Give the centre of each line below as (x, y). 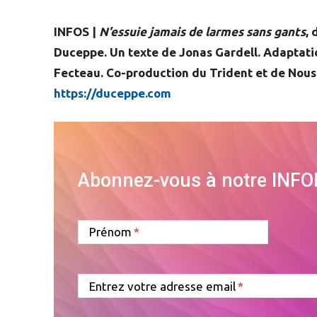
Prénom (110, 232)
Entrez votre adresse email (162, 286)
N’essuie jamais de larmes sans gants (202, 31)
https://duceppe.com (113, 93)
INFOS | (76, 31)
